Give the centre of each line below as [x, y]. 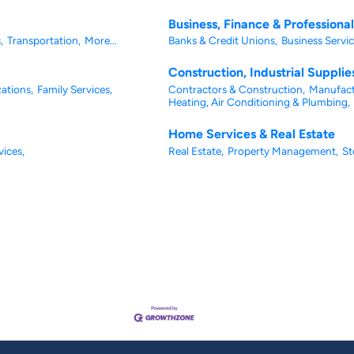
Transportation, [44, 40]
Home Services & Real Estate [252, 134]
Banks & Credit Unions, [223, 40]
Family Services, [75, 89]
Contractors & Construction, [237, 89]
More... [101, 40]
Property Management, [283, 151]
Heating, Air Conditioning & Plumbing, [259, 102]
